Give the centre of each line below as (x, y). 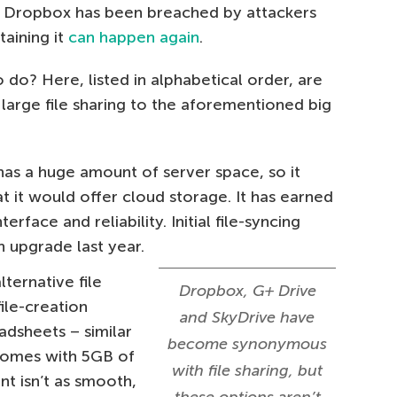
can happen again (134, 37)
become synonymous (247, 344)
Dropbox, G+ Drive (247, 291)
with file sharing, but (247, 370)
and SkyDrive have (247, 317)
